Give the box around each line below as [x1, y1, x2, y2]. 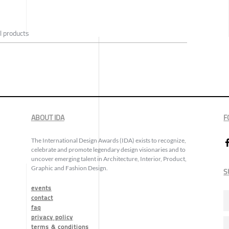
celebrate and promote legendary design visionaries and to [31, 146, 186, 154]
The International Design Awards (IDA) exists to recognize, [31, 136, 186, 145]
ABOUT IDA [31, 111, 64, 125]
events [31, 182, 52, 194]
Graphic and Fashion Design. [31, 164, 108, 172]
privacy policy [31, 211, 73, 223]
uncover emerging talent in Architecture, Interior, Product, [31, 155, 187, 163]
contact [31, 192, 53, 204]
